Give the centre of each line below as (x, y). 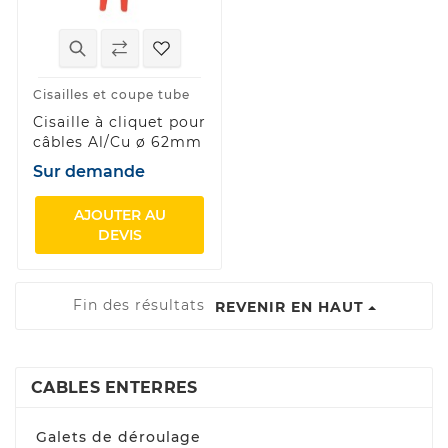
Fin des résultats (141, 304)
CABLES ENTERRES (114, 388)
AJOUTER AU (119, 214)
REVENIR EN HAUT (289, 307)
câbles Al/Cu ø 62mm (117, 141)
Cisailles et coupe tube (111, 94)
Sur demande (89, 171)
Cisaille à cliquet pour (119, 121)
